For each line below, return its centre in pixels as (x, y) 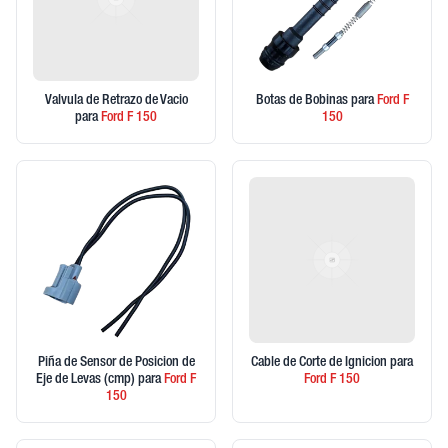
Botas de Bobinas (303, 101)
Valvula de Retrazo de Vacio (116, 101)
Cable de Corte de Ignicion (320, 363)
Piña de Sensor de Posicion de (116, 363)
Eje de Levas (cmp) (87, 380)
